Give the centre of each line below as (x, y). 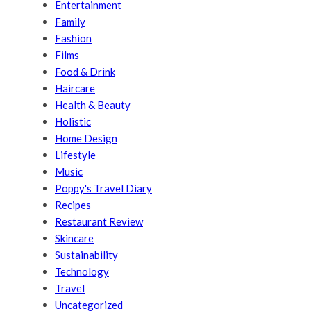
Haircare (75, 89)
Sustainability (86, 255)
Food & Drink (85, 72)
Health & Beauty (93, 105)
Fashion (73, 39)
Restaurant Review (99, 222)
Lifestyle (75, 155)
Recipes (73, 205)
